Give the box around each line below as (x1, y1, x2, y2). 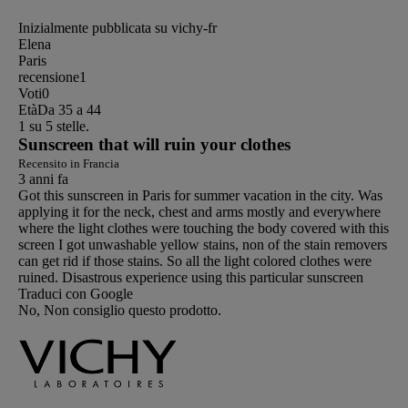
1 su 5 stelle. (18, 118, 89, 135)
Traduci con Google (18, 286, 133, 302)
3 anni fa (18, 171, 68, 188)
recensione (18, 69, 79, 86)
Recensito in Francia (18, 157, 119, 171)
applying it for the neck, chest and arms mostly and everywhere (18, 204, 381, 220)
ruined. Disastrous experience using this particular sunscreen (18, 270, 363, 286)
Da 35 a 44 (37, 102, 101, 118)
